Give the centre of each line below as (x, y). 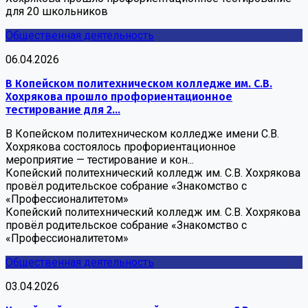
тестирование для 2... (63, 109)
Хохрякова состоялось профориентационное (121, 146)
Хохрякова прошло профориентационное (119, 96)
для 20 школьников (57, 11)
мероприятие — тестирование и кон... (100, 159)
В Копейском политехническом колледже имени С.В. (142, 133)
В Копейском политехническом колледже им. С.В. (139, 83)
